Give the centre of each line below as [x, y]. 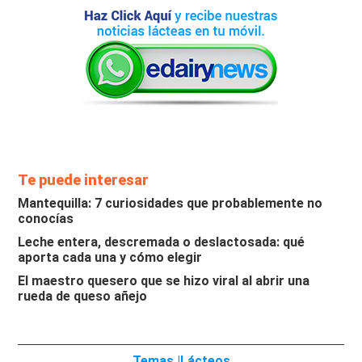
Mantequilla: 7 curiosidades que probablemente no [170, 204]
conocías [46, 219]
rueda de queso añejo [83, 297]
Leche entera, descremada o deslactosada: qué [162, 242]
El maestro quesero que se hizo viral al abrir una [164, 281]
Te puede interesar [84, 180]
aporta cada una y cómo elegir [110, 258]
